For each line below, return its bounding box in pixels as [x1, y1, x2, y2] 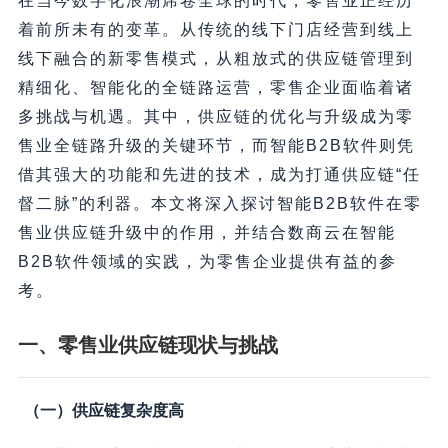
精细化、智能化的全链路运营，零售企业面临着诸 [17, 79, 414, 97]
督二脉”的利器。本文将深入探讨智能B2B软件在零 [17, 195, 422, 213]
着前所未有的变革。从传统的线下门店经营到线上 [17, 21, 414, 39]
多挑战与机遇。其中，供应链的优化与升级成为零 [17, 108, 414, 126]
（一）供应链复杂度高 [23, 402, 184, 420]
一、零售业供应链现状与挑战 [17, 334, 278, 357]
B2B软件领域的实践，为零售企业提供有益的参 [17, 253, 397, 271]
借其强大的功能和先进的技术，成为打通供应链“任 [17, 166, 421, 184]
